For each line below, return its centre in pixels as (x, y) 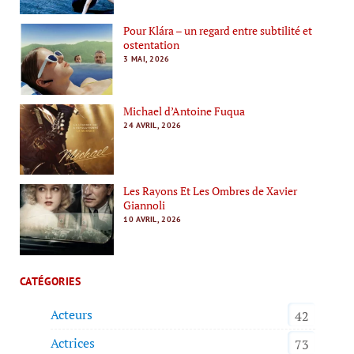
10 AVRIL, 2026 (153, 220)
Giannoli (145, 205)
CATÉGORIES (50, 281)
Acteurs (71, 314)
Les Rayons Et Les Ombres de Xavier (211, 191)
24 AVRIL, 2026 (153, 125)
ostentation (152, 45)
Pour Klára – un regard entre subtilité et (218, 31)
